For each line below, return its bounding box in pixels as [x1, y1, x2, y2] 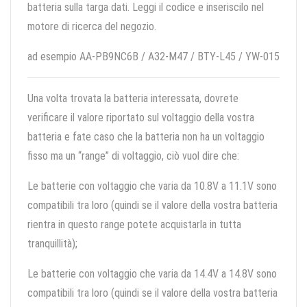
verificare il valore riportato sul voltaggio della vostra [27, 111, 254, 125]
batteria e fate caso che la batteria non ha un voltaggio [27, 130, 265, 144]
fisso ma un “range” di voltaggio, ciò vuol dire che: [27, 149, 239, 163]
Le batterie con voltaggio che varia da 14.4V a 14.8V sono [27, 267, 277, 281]
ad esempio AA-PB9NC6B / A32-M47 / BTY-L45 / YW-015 [27, 50, 280, 64]
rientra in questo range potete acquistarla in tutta [27, 218, 241, 232]
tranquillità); [27, 237, 77, 251]
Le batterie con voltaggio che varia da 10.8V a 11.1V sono [27, 180, 277, 193]
